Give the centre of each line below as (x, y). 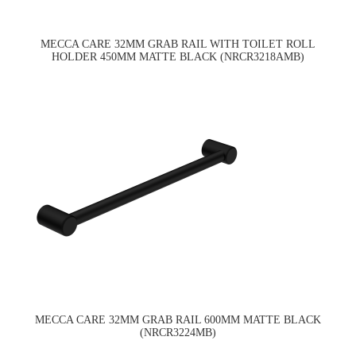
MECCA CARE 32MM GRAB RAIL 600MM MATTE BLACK (178, 319)
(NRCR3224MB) (178, 332)
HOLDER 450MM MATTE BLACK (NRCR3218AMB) (178, 57)
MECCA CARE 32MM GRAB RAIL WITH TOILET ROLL (178, 44)
